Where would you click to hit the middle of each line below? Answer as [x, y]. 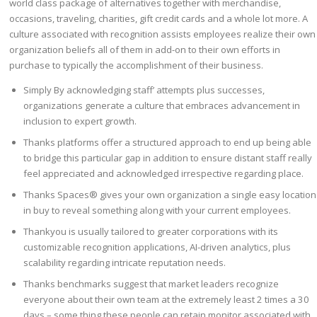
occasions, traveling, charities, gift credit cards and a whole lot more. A [159, 18]
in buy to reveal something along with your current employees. [157, 211]
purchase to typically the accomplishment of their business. [137, 65]
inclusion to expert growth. [80, 121]
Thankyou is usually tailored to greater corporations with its [151, 232]
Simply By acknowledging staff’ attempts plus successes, [144, 90]
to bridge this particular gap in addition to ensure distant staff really [168, 158]
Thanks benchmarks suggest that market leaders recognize [151, 284]
